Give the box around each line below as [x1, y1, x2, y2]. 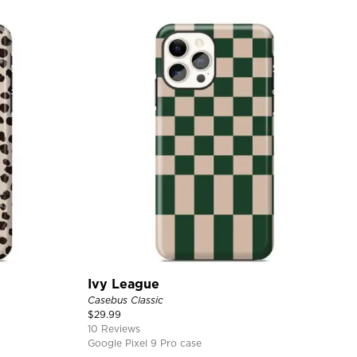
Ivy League [87, 276, 159, 292]
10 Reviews [87, 322, 140, 335]
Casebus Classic [87, 293, 163, 306]
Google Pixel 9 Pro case [87, 336, 202, 349]
